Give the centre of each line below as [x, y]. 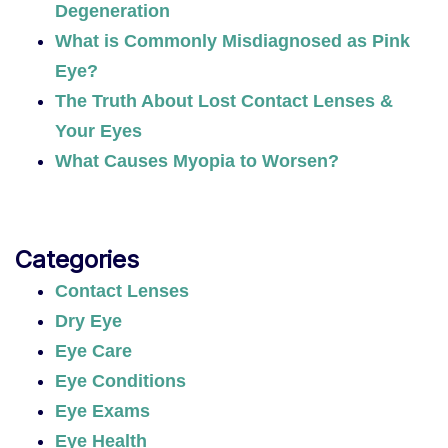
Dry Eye [88, 320]
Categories [77, 259]
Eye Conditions [120, 380]
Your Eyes [98, 130]
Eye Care [93, 350]
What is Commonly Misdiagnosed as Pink [232, 40]
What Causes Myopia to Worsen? [197, 160]
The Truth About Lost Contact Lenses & [224, 100]
